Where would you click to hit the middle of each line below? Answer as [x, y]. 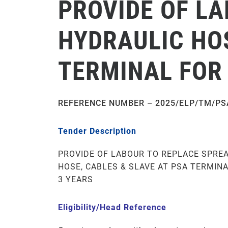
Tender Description [97, 131]
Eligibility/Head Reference [112, 207]
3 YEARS [76, 179]
